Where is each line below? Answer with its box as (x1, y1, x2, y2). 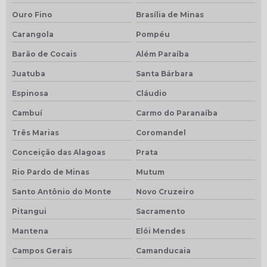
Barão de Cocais (12, 49, 77, 58)
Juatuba (12, 69, 45, 78)
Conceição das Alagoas (12, 147, 105, 157)
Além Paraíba (135, 49, 189, 58)
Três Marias (12, 128, 59, 137)
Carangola (12, 29, 54, 39)
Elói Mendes (135, 226, 185, 235)
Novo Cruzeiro (135, 187, 194, 196)
